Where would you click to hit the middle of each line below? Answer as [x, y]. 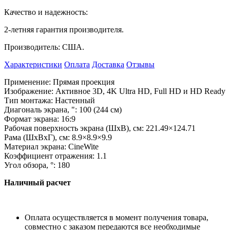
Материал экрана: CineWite [51, 147]
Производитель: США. [44, 47]
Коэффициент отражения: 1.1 [55, 156]
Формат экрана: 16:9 [40, 119]
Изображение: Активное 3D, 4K [61, 91]
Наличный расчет [37, 183]
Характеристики [33, 65]
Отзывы [140, 65]
